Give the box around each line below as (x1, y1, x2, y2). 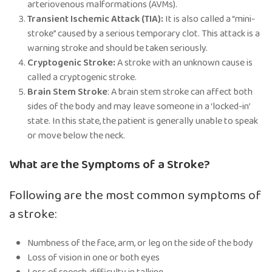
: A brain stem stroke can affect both (107, 84, 253, 100)
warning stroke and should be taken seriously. (27, 40, 208, 56)
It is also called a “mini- (163, 11, 255, 27)
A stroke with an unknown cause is (117, 55, 253, 70)
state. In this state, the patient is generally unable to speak (27, 113, 258, 129)
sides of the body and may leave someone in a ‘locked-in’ (27, 98, 250, 114)
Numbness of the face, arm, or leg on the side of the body (27, 235, 253, 251)
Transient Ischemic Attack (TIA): (27, 11, 163, 27)
